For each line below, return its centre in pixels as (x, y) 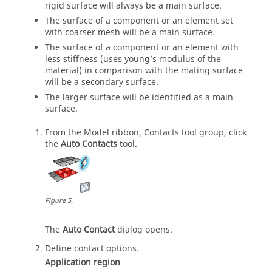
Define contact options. (92, 248)
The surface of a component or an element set (139, 21)
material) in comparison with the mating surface (144, 70)
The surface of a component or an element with (142, 47)
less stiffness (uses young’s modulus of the (133, 59)
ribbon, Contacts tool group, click (178, 132)
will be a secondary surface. (102, 82)
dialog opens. (144, 229)
